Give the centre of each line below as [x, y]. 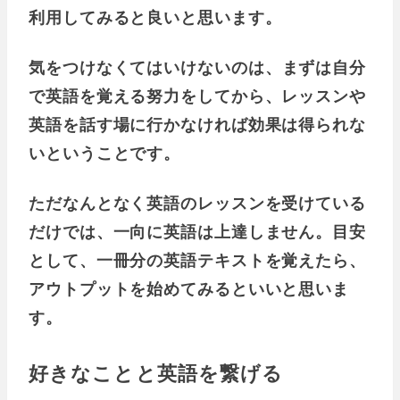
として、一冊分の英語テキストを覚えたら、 [197, 259]
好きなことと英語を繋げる [156, 372]
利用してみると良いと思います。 [155, 17]
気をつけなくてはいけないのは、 [155, 67]
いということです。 [105, 152]
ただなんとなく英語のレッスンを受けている [197, 202]
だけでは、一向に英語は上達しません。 [181, 231]
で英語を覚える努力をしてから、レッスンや [197, 95]
